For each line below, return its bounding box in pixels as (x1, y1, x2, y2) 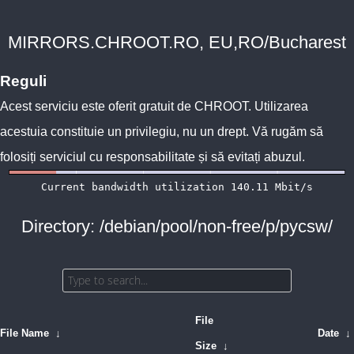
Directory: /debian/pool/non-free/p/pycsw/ (21, 217, 333, 236)
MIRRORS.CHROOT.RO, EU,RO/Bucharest (8, 32, 346, 52)
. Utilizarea (248, 100, 308, 113)
